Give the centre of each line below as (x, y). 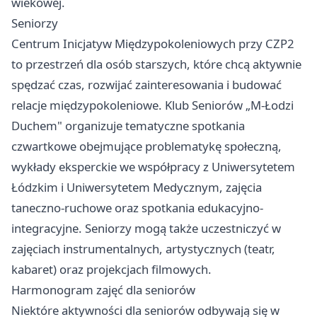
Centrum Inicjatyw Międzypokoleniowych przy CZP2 (153, 44)
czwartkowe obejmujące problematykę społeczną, (146, 146)
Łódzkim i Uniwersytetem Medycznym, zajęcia (137, 188)
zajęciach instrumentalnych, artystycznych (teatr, (143, 249)
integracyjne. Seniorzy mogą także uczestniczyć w (146, 229)
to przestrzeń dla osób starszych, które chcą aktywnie (156, 64)
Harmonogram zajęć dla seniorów (103, 290)
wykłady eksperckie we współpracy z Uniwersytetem (153, 167)
